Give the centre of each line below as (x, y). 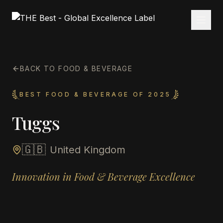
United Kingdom (88, 150)
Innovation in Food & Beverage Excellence (104, 176)
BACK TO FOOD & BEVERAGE (76, 68)
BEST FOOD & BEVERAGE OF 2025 (95, 94)
